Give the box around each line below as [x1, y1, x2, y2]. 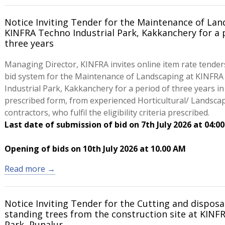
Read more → [4, 163, 55, 174]
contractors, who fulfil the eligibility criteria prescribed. [4, 107, 209, 118]
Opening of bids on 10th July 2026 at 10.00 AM [4, 143, 186, 154]
